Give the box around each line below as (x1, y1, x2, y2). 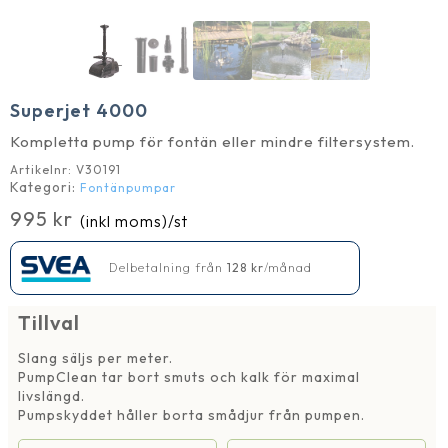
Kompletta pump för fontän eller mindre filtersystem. (10, 132, 415, 152)
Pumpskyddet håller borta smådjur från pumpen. (18, 406, 365, 425)
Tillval (18, 310, 80, 336)
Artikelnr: (10, 162, 76, 178)
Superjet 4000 (10, 99, 148, 123)
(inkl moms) (80, 211, 168, 232)
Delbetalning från (105, 259, 227, 275)
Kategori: (10, 178, 80, 197)
